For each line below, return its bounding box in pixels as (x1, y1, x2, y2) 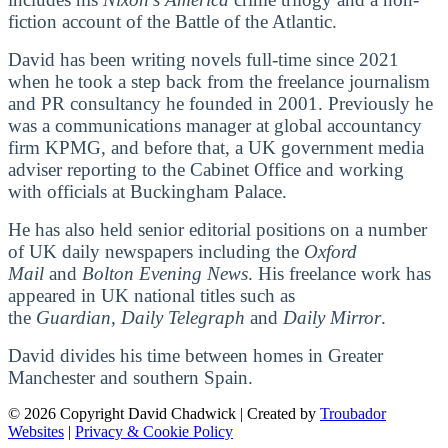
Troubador (320, 404, 386, 422)
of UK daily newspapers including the (8, 240, 304, 262)
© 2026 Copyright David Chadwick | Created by (8, 404, 320, 422)
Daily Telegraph (121, 306, 245, 328)
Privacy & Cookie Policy (75, 422, 233, 440)
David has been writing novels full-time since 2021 (8, 48, 399, 70)
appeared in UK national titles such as (8, 284, 295, 306)
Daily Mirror (283, 306, 381, 328)
